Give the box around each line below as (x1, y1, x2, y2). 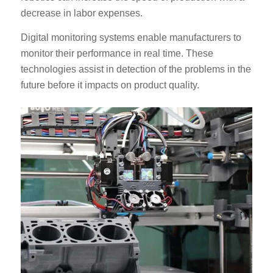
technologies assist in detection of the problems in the (20, 63, 251, 74)
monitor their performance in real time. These (20, 48, 213, 58)
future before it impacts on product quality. (20, 79, 199, 90)
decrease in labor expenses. (20, 8, 143, 19)
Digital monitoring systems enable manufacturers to (20, 32, 241, 43)
